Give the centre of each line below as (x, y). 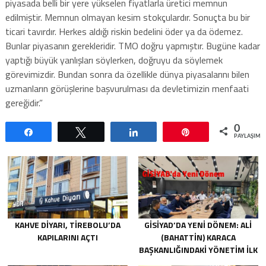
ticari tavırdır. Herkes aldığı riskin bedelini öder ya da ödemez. (124, 31)
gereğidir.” (24, 102)
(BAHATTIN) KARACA (198, 237)
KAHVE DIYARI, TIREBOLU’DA (68, 225)
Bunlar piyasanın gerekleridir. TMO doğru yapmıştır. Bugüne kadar (132, 45)
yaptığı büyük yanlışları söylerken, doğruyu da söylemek (114, 60)
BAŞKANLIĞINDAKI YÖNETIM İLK (198, 250)
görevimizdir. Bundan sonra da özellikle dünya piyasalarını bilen (127, 74)
